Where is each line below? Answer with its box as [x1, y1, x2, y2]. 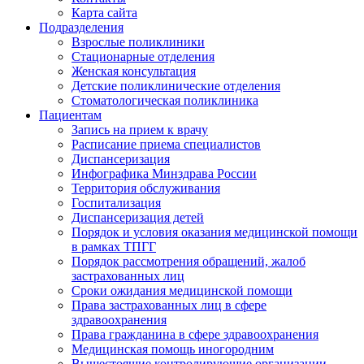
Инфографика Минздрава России [71, 167, 257, 181]
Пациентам [39, 108, 102, 123]
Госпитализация [71, 196, 161, 210]
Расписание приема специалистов [71, 137, 261, 152]
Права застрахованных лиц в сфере [71, 298, 266, 313]
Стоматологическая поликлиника [71, 93, 258, 108]
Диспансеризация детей [71, 210, 204, 225]
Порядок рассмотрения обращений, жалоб [71, 254, 305, 269]
